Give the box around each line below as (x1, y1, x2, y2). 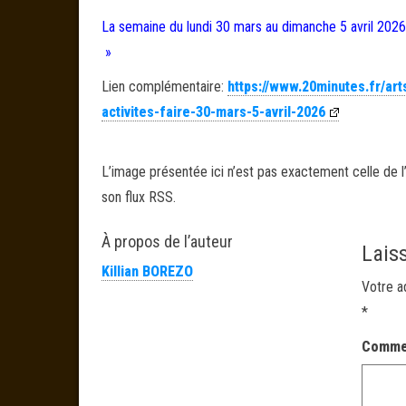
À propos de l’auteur (101, 232, 233, 251)
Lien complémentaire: (101, 78, 227, 95)
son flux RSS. (101, 188, 176, 206)
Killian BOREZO (101, 263, 193, 280)
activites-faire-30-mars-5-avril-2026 (101, 103, 325, 121)
